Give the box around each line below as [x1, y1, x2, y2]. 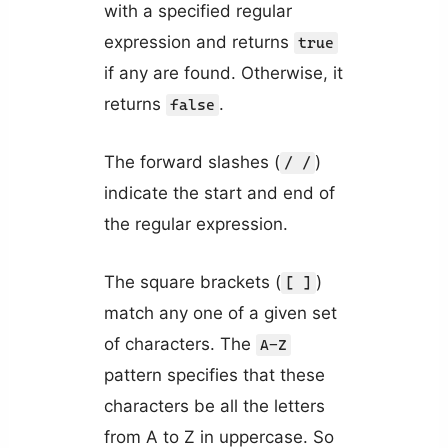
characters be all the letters [103, 396, 325, 417]
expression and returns [103, 31, 294, 52]
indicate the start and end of [103, 183, 335, 204]
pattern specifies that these [103, 365, 325, 386]
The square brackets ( [103, 272, 281, 293]
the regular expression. [103, 214, 288, 235]
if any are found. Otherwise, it [103, 62, 343, 83]
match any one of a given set [103, 303, 337, 324]
